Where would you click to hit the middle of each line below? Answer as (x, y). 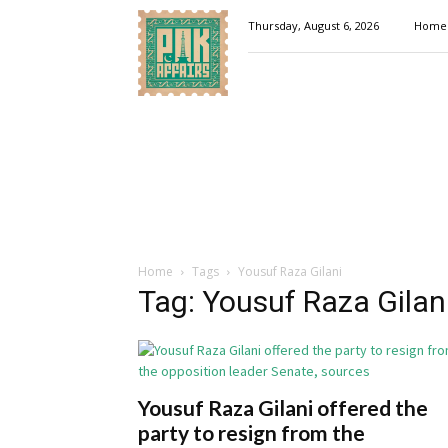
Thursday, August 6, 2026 (313, 25)
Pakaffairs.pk (175, 15)
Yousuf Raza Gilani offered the (283, 407)
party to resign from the (251, 432)
